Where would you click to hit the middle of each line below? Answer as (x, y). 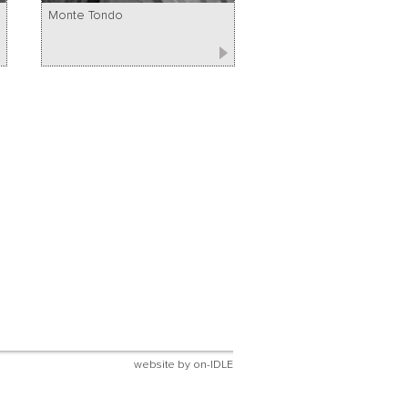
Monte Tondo (85, 15)
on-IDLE (213, 364)
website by (163, 364)
